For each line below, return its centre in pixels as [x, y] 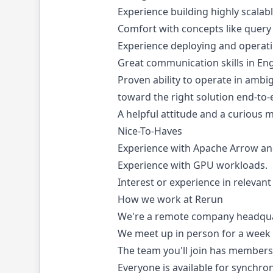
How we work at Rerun [170, 199]
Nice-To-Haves [150, 131]
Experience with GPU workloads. [193, 165]
